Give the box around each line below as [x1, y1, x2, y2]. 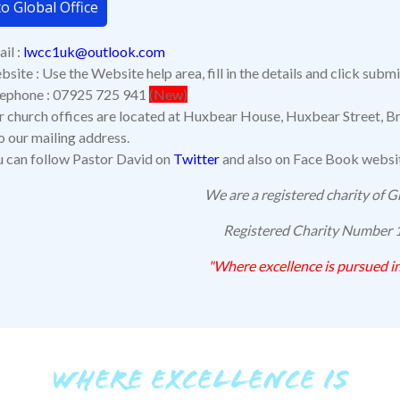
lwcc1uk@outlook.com [23, 42, 165, 60]
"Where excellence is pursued [207, 256, 390, 274]
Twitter [173, 149, 220, 167]
